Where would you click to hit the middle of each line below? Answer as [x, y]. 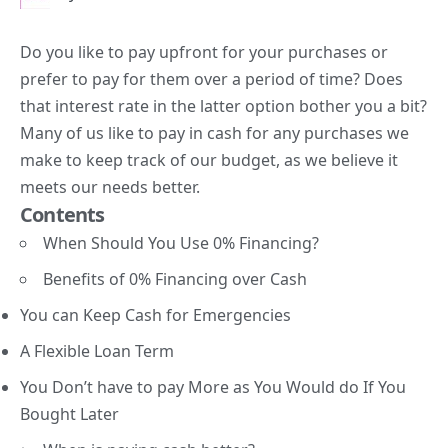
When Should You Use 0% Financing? [181, 242]
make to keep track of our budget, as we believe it [209, 159]
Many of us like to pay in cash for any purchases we [214, 132]
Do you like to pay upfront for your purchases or [204, 51]
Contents [62, 214]
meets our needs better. [110, 186]
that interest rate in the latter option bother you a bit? [223, 105]
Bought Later [69, 413]
